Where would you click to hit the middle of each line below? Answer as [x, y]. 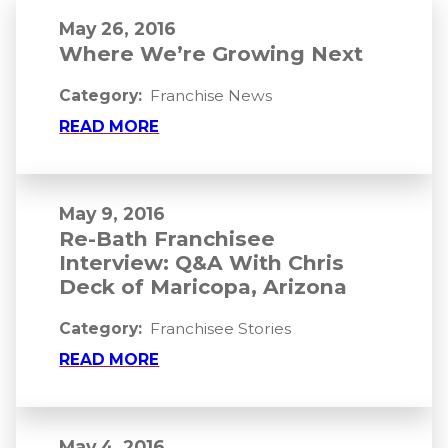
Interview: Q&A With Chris [202, 263]
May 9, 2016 [112, 214]
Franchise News [211, 96]
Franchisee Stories [221, 329]
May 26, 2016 [118, 29]
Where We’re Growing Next [211, 54]
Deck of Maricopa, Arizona [203, 287]
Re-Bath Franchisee [167, 239]
